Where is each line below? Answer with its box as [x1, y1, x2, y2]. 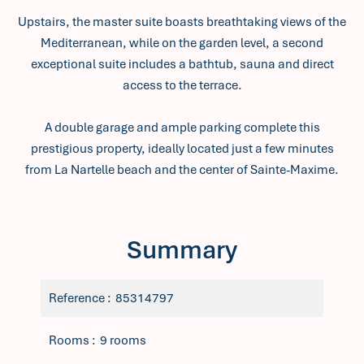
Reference [49, 290, 107, 306]
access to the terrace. [122, 77, 242, 93]
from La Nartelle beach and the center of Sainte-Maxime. [25, 162, 339, 178]
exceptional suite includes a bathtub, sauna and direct [30, 56, 334, 72]
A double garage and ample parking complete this [44, 119, 320, 136]
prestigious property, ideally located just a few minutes [30, 141, 334, 157]
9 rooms [100, 332, 146, 349]
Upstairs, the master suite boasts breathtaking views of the [18, 14, 346, 30]
